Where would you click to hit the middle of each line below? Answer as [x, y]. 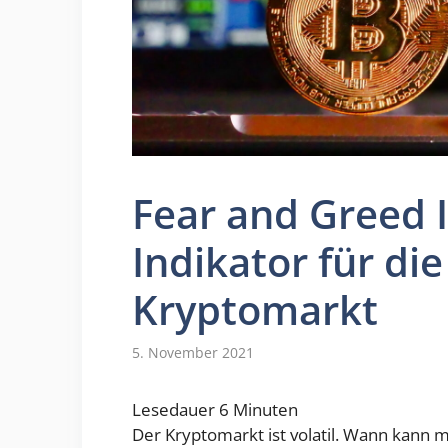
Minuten [265, 409]
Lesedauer [173, 409]
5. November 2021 [193, 352]
